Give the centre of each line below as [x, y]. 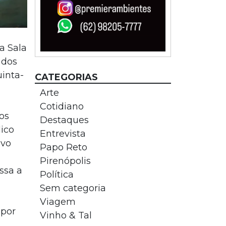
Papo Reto [63, 147]
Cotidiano [62, 106]
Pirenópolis [65, 161]
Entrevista [63, 134]
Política [56, 175]
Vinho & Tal [66, 215]
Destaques [64, 120]
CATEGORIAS [66, 77]
